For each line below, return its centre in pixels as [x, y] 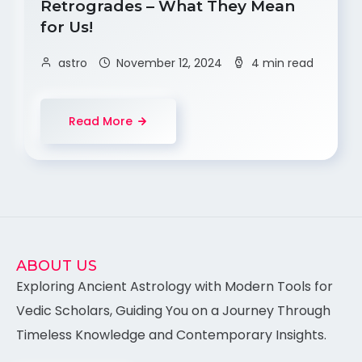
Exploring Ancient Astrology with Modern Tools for [175, 286]
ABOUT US [57, 266]
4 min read [282, 63]
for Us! [69, 27]
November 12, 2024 [169, 63]
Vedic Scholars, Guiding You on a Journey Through [173, 311]
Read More [101, 121]
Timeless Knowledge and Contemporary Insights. [171, 335]
